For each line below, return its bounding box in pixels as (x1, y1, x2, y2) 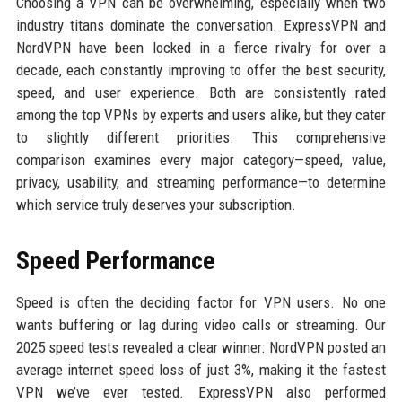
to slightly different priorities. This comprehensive (15, 128, 387, 146)
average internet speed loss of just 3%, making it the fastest (15, 361, 387, 379)
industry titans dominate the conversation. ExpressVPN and (15, 16, 387, 34)
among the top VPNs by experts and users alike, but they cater (15, 106, 387, 124)
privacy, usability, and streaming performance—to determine (15, 173, 387, 191)
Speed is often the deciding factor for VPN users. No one (15, 293, 387, 311)
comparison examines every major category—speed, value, (15, 151, 387, 169)
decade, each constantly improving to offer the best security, (15, 61, 387, 79)
